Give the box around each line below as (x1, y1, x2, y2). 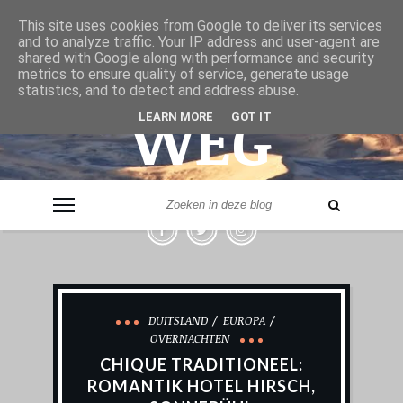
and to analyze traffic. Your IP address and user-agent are (18, 33, 380, 50)
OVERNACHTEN (149, 330, 230, 346)
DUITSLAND (148, 312, 208, 328)
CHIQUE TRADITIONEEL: (100, 354, 303, 374)
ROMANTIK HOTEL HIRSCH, (87, 376, 316, 396)
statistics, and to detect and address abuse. (18, 82, 299, 99)
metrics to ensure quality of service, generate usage (18, 66, 349, 83)
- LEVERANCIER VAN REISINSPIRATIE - (79, 185, 324, 201)
